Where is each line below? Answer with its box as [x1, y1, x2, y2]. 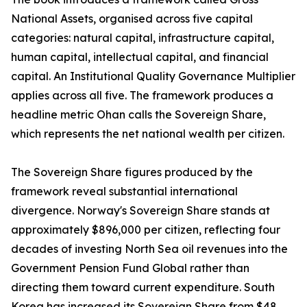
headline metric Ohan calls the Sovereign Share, [11, 108, 266, 122]
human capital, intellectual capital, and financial [11, 50, 269, 64]
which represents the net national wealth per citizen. [11, 127, 284, 141]
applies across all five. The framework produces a [11, 88, 273, 103]
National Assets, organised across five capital [11, 12, 253, 26]
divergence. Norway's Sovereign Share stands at [11, 204, 270, 218]
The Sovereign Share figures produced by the [11, 165, 253, 180]
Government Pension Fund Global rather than [11, 261, 249, 275]
